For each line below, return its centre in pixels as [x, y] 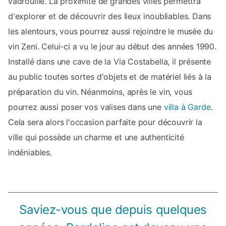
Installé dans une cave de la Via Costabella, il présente [110, 62]
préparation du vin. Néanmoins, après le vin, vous [100, 92]
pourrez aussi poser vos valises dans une [86, 107]
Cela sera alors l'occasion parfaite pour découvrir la [105, 122]
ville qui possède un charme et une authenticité [96, 137]
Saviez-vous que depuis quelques [113, 210]
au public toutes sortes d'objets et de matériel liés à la [110, 77]
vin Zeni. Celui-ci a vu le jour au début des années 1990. [112, 47]
